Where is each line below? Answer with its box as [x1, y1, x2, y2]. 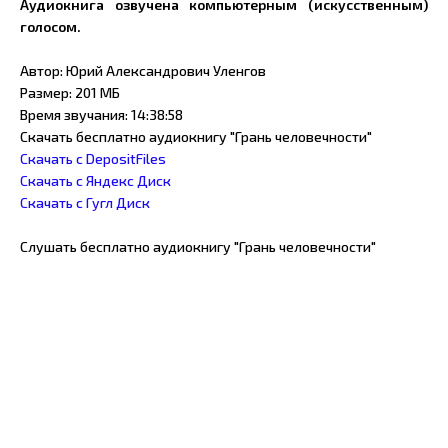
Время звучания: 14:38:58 [20, 106, 183, 123]
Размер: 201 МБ [20, 84, 120, 101]
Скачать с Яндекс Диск [20, 172, 171, 189]
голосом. [20, 18, 81, 35]
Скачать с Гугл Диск [20, 194, 150, 211]
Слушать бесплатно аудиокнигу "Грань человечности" [20, 238, 376, 255]
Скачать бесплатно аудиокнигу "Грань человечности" [20, 128, 372, 145]
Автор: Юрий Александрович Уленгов [20, 62, 266, 79]
